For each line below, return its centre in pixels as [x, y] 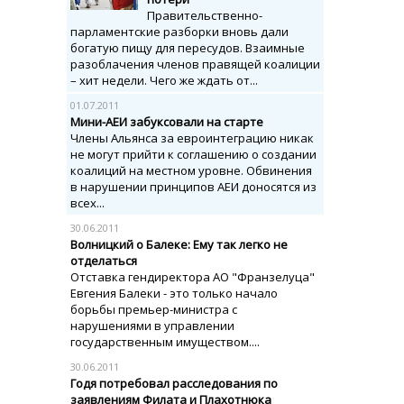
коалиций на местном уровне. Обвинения [191, 170]
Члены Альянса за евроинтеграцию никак [192, 138]
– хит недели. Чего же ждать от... [164, 80]
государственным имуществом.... [165, 342]
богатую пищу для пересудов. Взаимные [188, 48]
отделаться [104, 261]
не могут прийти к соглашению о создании [193, 154]
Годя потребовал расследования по [174, 383]
